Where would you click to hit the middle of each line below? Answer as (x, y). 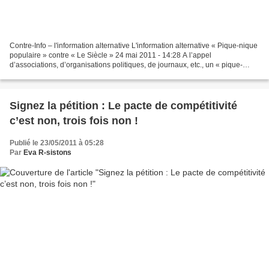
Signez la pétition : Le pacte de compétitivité (123, 106)
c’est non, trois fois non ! (74, 121)
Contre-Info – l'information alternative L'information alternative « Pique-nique (134, 46)
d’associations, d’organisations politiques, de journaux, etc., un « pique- (126, 65)
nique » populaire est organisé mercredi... (77, 75)
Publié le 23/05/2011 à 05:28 (57, 143)
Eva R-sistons (47, 153)
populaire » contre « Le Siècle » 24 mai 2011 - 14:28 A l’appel (110, 56)
